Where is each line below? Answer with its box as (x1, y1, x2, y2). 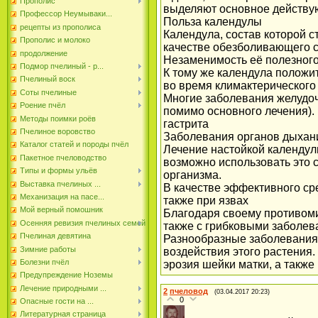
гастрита (163, 118, 209, 131)
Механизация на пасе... (20, 192, 104, 201)
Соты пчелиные (20, 87, 77, 97)
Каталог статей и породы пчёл (20, 140, 128, 149)
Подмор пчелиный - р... (20, 62, 104, 71)
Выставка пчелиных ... (20, 179, 101, 188)
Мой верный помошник (20, 205, 103, 214)
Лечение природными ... (20, 283, 106, 292)
